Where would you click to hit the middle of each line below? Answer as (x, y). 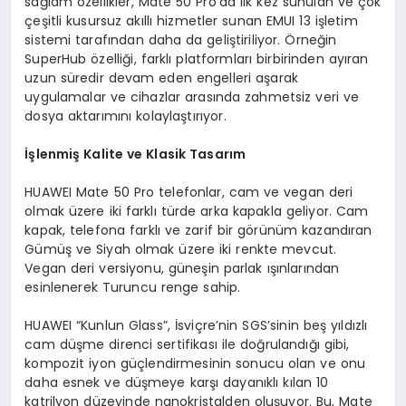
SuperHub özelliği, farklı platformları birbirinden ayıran (197, 58)
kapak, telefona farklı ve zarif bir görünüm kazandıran (198, 230)
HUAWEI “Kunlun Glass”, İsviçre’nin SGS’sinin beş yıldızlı (196, 325)
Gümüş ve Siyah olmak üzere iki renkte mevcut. (181, 249)
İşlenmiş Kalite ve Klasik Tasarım (135, 154)
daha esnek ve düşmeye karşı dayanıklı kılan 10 (177, 382)
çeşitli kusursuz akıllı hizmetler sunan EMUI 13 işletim (191, 20)
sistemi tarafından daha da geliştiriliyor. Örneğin (181, 39)
